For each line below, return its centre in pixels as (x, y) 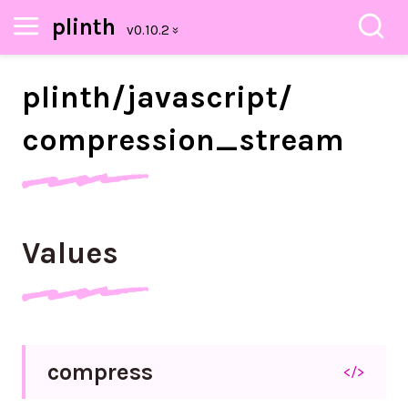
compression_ (130, 140)
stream (291, 140)
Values (70, 253)
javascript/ (209, 97)
